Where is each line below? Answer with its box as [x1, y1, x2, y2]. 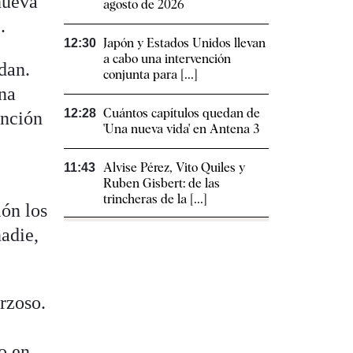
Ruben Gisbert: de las [103, 176, 220, 191]
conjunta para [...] [103, 67, 198, 83]
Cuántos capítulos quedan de [103, 106, 260, 121]
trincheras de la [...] [103, 191, 207, 207]
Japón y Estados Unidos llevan [103, 35, 266, 51]
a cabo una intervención [103, 51, 231, 67]
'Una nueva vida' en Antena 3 [103, 121, 259, 137]
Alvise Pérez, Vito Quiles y [103, 160, 245, 176]
